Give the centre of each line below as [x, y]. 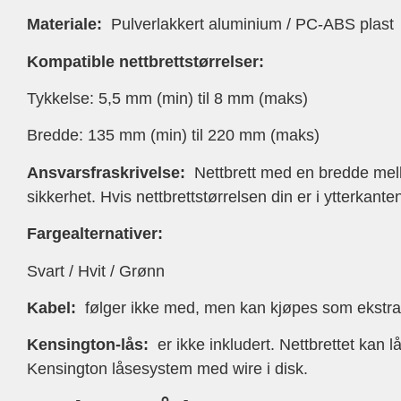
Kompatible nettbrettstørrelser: [145, 61]
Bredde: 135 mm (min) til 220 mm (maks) [173, 136]
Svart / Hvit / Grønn [96, 271]
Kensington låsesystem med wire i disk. [167, 369]
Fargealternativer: [95, 234]
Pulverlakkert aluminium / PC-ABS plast [248, 25]
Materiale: [64, 25]
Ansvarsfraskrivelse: [108, 172]
